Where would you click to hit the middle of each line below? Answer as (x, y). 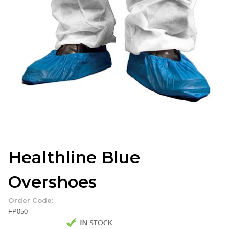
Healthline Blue (74, 157)
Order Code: (31, 200)
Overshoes (52, 182)
